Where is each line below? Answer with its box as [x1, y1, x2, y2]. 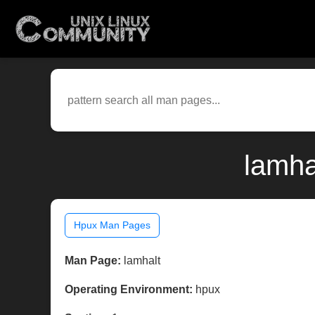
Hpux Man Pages [74, 219, 150, 231]
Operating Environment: [65, 283, 193, 296]
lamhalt [121, 255, 160, 267]
